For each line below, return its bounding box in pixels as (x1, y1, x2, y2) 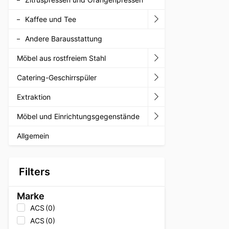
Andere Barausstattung (25, 34, 102, 43)
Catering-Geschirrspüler (17, 73, 97, 82)
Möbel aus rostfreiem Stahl (17, 53, 106, 62)
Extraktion (17, 92, 51, 101)
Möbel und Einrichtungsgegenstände (17, 111, 140, 121)
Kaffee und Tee (25, 14, 76, 24)
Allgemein (17, 131, 49, 140)
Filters (19, 165, 50, 178)
